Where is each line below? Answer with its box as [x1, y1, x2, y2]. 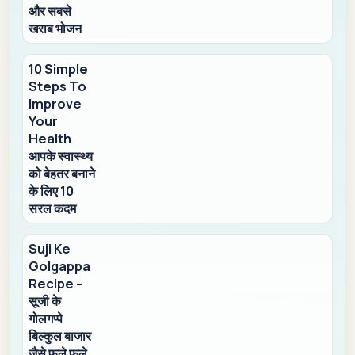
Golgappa [29, 258, 91, 276]
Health [29, 130, 72, 148]
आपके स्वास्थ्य [29, 147, 94, 166]
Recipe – [29, 275, 84, 293]
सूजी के [29, 292, 62, 311]
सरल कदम [29, 200, 77, 218]
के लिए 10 [29, 182, 74, 200]
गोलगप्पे [29, 310, 63, 328]
